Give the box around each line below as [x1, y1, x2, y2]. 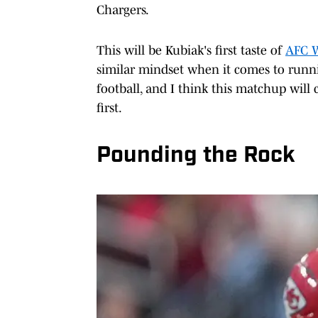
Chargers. [97, 2, 149, 17]
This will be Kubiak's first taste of [97, 43, 285, 57]
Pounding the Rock [97, 144, 295, 168]
